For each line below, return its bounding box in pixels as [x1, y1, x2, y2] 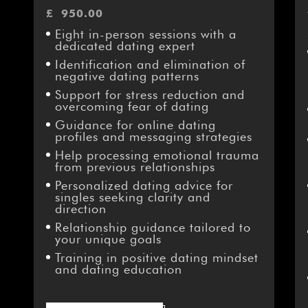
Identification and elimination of [54, 57, 245, 72]
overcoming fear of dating [54, 99, 209, 114]
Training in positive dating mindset [54, 250, 258, 265]
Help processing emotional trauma [54, 148, 259, 163]
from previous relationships [54, 159, 215, 175]
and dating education [54, 262, 182, 277]
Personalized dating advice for [54, 178, 233, 193]
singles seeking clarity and [54, 190, 210, 205]
